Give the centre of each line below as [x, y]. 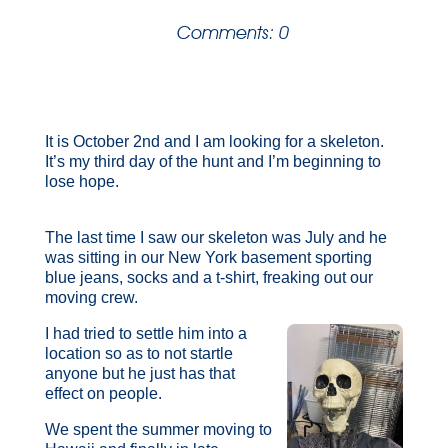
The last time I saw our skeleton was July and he [215, 237]
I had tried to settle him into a [145, 333]
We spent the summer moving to [158, 429]
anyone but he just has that [139, 373]
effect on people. [103, 393]
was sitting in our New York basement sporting [208, 257]
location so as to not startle [138, 353]
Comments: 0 [233, 32]
